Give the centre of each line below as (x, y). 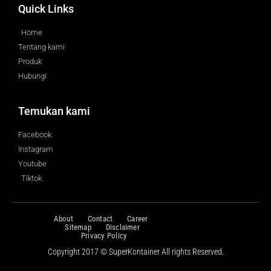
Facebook (35, 134)
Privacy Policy (104, 235)
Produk (30, 61)
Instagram (36, 149)
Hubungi (32, 76)
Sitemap (78, 227)
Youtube (32, 163)
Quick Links (46, 8)
